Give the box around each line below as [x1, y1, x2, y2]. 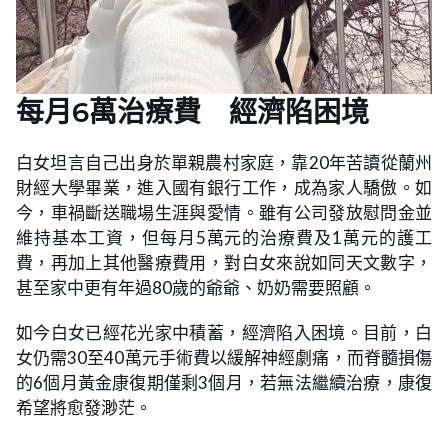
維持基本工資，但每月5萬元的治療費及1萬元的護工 [16, 227, 432, 249]
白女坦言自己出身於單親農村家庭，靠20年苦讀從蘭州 [16, 152, 432, 174]
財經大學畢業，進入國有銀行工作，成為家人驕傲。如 [16, 177, 432, 199]
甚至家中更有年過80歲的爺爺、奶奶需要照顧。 [16, 277, 376, 299]
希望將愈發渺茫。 [16, 397, 152, 419]
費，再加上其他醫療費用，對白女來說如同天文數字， [16, 252, 432, 274]
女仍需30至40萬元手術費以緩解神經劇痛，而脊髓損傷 [16, 347, 432, 369]
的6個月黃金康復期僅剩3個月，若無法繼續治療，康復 [16, 372, 432, 394]
